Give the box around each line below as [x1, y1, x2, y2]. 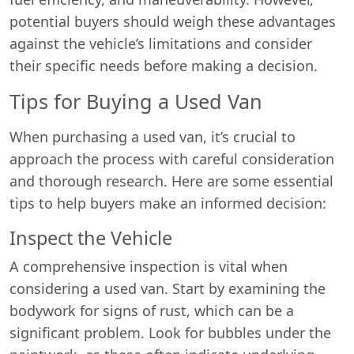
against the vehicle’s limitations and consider [9, 34, 312, 53]
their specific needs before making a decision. [9, 56, 318, 75]
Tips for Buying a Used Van [9, 88, 262, 115]
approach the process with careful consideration [9, 149, 334, 168]
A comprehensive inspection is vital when [9, 257, 288, 276]
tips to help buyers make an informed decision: [9, 194, 326, 213]
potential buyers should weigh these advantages [9, 12, 336, 31]
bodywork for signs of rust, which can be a [9, 301, 294, 320]
